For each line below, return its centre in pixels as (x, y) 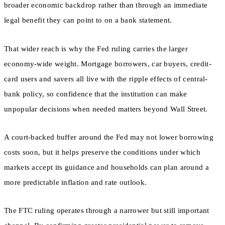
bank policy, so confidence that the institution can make (96, 94)
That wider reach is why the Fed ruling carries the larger (96, 48)
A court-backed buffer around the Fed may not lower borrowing (109, 137)
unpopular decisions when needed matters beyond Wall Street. (106, 109)
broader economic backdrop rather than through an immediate (106, 5)
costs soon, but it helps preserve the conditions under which (102, 152)
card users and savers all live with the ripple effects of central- (106, 79)
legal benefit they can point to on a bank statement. (88, 20)
